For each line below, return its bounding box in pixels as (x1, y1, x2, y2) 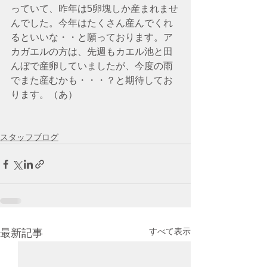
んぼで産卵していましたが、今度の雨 (11, 61, 173, 71)
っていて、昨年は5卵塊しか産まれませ (11, 4, 178, 14)
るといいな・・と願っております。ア (11, 32, 173, 42)
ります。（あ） (11, 89, 77, 100)
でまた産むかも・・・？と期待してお (11, 75, 173, 85)
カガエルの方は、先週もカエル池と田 (11, 46, 173, 57)
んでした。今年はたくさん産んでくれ (11, 18, 173, 28)
